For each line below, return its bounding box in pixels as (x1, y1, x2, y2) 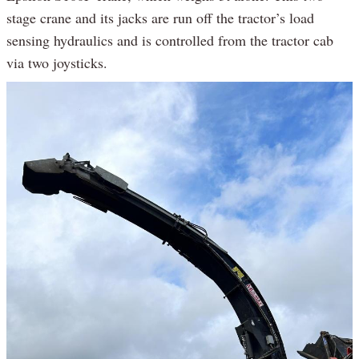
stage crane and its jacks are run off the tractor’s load (6, 7, 314, 27)
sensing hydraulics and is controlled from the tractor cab (6, 30, 333, 50)
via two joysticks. (6, 52, 107, 72)
